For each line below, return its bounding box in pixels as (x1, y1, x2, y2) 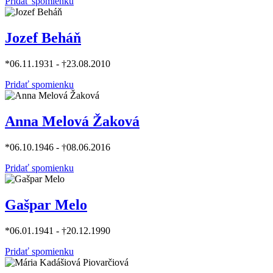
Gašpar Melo (5, 196, 87, 213)
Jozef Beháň (5, 30, 81, 46)
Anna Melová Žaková (5, 113, 140, 129)
